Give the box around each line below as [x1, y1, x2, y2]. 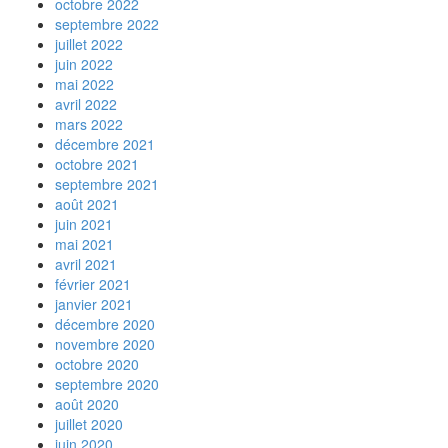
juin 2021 [55, 214, 113, 234]
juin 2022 [55, 54, 113, 74]
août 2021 [55, 194, 119, 214]
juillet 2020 [55, 414, 123, 434]
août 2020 [55, 394, 119, 414]
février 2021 [55, 274, 131, 294]
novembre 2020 [55, 334, 155, 354]
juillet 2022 [55, 34, 123, 54]
